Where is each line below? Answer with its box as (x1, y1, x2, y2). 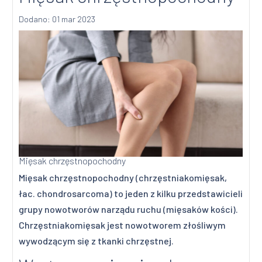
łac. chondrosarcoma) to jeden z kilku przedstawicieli (19, 188, 243, 199)
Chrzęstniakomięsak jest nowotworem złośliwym (19, 219, 226, 231)
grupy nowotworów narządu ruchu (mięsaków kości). (19, 204, 239, 215)
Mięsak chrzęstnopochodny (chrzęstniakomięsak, (19, 172, 227, 184)
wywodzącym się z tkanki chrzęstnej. (19, 235, 174, 247)
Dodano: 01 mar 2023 (19, 14, 96, 25)
